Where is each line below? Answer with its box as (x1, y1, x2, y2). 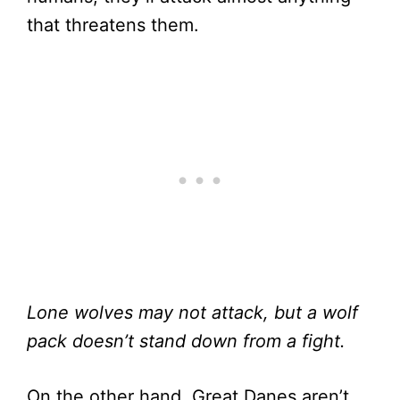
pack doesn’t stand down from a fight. (27, 330, 346, 353)
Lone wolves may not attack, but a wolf (27, 302, 358, 324)
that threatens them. (27, 14, 199, 37)
